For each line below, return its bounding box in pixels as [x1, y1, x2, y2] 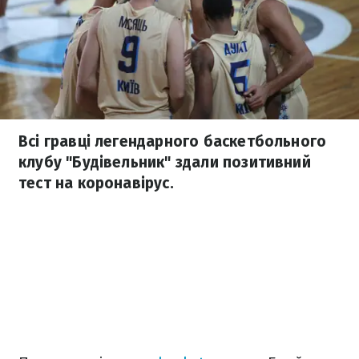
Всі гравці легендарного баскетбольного [18, 132, 327, 151]
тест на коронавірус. [18, 174, 174, 192]
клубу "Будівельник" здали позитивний [18, 153, 311, 171]
